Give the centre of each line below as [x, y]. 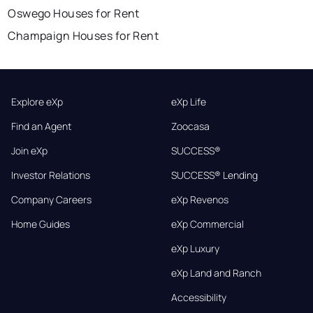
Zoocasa [190, 126]
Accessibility [198, 298]
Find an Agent [41, 126]
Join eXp [29, 151]
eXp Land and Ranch [216, 273]
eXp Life [188, 102]
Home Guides [41, 224]
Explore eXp [37, 102]
